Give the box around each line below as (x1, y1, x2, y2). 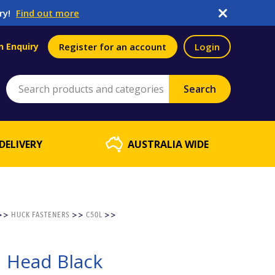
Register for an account (59, 41, 166, 53)
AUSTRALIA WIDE (128, 137, 209, 151)
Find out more (16, 7, 79, 19)
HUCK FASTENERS (10, 209, 70, 220)
